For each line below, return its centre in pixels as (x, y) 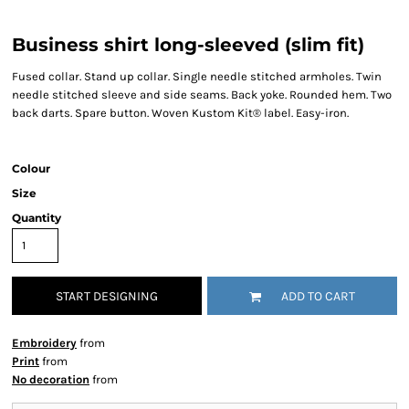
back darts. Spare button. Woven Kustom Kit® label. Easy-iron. (180, 113)
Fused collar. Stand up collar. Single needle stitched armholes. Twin (197, 76)
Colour (31, 168)
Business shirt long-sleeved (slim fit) (188, 45)
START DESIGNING (107, 297)
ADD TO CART (318, 297)
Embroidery (44, 343)
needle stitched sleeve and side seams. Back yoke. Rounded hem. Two (202, 94)
